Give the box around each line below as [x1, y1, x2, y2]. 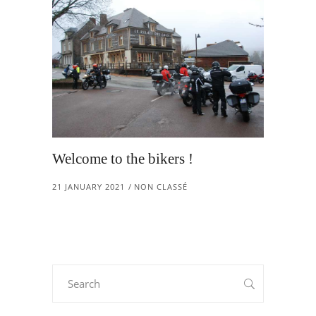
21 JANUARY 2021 [52, 181, 125, 193]
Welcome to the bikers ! [52, 150, 193, 168]
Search [51, 267, 84, 281]
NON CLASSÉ [134, 181, 188, 193]
